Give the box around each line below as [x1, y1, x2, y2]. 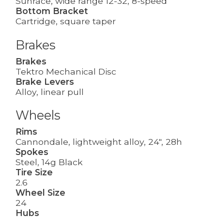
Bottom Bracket [15, 5, 88, 16]
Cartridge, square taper [15, 15, 116, 26]
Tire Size [15, 167, 53, 178]
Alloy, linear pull [15, 86, 84, 97]
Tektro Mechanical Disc [15, 66, 116, 77]
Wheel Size [15, 187, 65, 198]
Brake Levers [15, 76, 74, 87]
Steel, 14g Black [15, 157, 83, 168]
